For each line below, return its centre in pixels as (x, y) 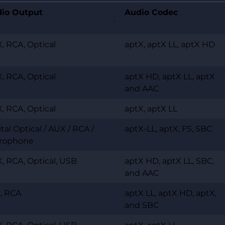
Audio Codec (151, 12)
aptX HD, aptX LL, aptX (170, 76)
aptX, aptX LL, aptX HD (170, 44)
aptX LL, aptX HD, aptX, (171, 193)
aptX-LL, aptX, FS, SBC (168, 128)
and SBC (142, 205)
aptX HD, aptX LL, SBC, (169, 160)
